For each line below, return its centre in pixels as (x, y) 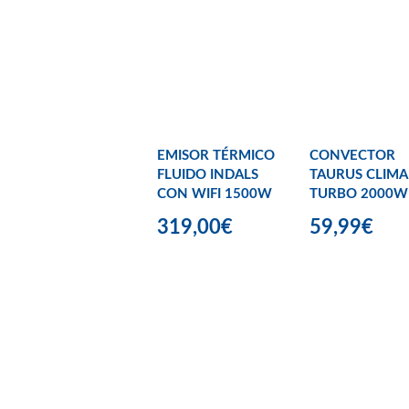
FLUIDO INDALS (208, 174)
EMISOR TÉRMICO (216, 155)
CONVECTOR (352, 155)
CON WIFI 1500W (215, 194)
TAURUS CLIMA (358, 174)
